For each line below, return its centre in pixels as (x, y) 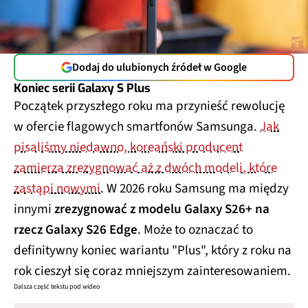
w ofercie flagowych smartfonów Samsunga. (137, 124)
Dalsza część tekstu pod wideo (57, 284)
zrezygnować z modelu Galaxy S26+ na (162, 206)
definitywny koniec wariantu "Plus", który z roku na (153, 247)
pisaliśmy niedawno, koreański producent (128, 144)
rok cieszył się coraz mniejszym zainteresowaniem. (152, 268)
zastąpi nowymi (57, 186)
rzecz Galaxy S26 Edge (76, 227)
